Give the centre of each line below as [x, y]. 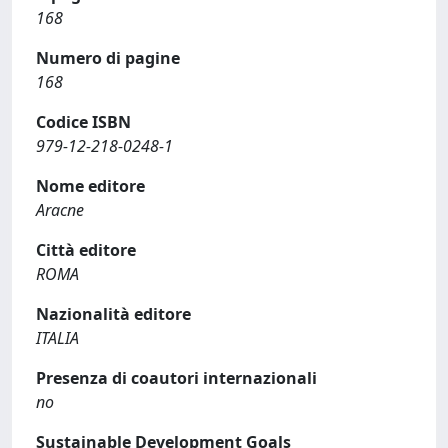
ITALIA [57, 338]
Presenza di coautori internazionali [176, 378]
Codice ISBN [83, 122]
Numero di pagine [108, 58]
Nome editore [90, 186]
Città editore [86, 250]
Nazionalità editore [113, 314]
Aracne [60, 210]
